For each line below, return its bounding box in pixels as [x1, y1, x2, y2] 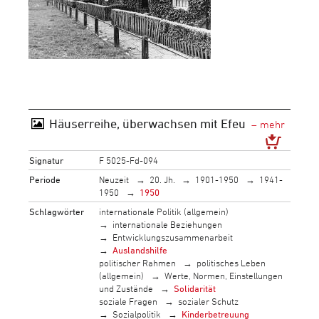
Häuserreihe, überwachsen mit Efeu [48, 116, 246, 130]
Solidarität [173, 282, 216, 294]
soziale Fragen [99, 295, 158, 307]
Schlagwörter [29, 205, 85, 217]
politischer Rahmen [99, 256, 177, 268]
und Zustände [99, 282, 154, 294]
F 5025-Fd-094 [99, 154, 159, 166]
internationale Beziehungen [113, 218, 223, 230]
